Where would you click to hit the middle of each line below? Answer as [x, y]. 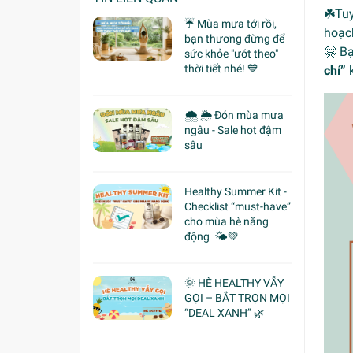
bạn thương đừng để [234, 38]
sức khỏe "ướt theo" [231, 53]
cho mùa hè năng [227, 221]
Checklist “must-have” [238, 206]
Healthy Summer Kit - [236, 191]
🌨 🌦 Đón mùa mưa [234, 115]
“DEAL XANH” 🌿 [225, 312]
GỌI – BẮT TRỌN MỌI [237, 297]
